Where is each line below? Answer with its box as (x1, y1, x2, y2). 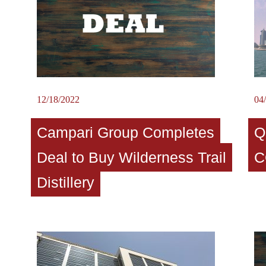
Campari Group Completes (36, 123, 214, 141)
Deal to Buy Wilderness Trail (36, 148, 226, 166)
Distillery (36, 173, 94, 191)
